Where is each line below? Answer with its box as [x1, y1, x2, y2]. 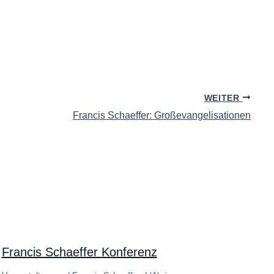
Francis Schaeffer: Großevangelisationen [73, 110, 251, 121]
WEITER [204, 93, 243, 103]
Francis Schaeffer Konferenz [1, 245, 157, 259]
